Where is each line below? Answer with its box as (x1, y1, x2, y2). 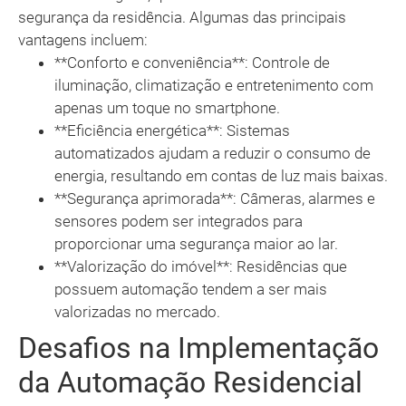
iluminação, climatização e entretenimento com (54, 76, 373, 95)
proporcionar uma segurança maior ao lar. (54, 235, 338, 254)
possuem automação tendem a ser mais (54, 280, 327, 299)
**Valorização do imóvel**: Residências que (54, 257, 347, 276)
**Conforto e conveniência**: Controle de (54, 53, 330, 72)
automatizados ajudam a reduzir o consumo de (54, 144, 371, 163)
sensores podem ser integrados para (54, 212, 303, 231)
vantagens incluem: (18, 31, 148, 50)
